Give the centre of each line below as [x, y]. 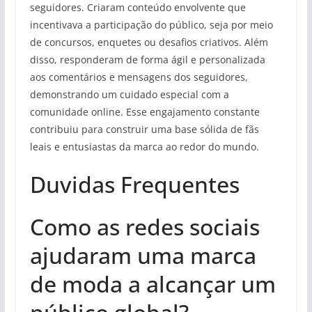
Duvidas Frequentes [134, 184]
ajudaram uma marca [143, 255]
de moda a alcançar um [153, 284]
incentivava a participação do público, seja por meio [151, 25]
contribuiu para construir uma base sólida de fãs [144, 129]
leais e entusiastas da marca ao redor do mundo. [144, 147]
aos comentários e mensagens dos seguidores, [139, 77]
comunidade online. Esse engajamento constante [145, 112]
